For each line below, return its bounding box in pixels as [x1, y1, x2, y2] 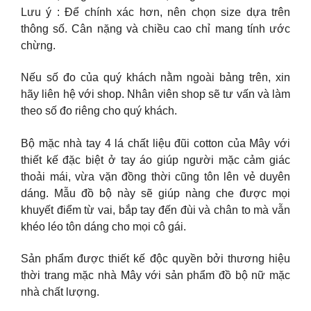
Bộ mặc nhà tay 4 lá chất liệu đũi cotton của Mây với [21, 137, 290, 149]
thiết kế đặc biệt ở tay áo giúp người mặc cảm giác [21, 153, 290, 166]
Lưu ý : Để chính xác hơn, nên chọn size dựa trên [21, 6, 290, 18]
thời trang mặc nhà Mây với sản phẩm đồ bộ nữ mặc [21, 269, 290, 282]
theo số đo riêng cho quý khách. [21, 105, 177, 117]
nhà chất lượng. [21, 286, 99, 299]
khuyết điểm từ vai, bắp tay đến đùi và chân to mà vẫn [21, 203, 290, 216]
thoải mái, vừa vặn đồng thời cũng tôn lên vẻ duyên [21, 170, 290, 183]
